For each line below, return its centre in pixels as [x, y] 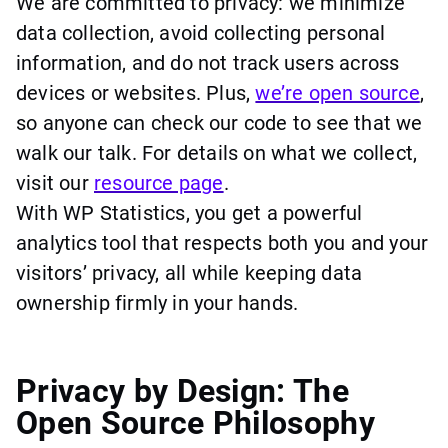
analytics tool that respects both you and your [222, 242]
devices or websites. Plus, [136, 92]
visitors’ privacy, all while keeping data [189, 272]
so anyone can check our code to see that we [219, 122]
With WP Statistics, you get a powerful [189, 212]
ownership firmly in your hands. [157, 302]
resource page [159, 182]
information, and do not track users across [208, 62]
